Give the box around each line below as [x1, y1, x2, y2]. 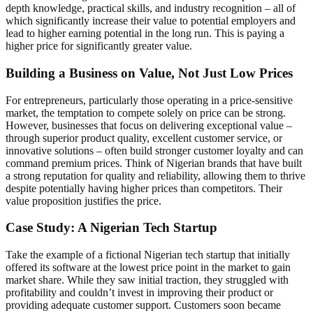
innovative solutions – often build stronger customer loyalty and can [6, 144, 303, 156]
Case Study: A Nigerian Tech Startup [6, 220, 217, 235]
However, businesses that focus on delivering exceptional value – [6, 119, 292, 131]
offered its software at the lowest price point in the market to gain [6, 261, 291, 273]
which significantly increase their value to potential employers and [6, 15, 296, 27]
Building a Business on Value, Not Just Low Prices [6, 65, 293, 80]
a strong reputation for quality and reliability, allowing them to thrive [6, 169, 305, 182]
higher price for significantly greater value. [6, 40, 192, 52]
